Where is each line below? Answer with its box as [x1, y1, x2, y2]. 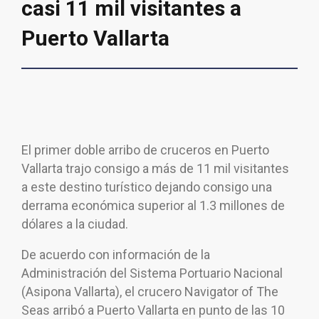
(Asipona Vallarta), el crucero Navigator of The [21, 284, 278, 300]
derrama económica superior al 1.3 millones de [21, 198, 285, 214]
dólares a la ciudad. [21, 216, 128, 232]
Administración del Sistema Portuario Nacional [21, 266, 283, 281]
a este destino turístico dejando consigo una [21, 179, 272, 195]
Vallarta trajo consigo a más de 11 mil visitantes [21, 161, 289, 177]
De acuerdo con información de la [21, 247, 210, 263]
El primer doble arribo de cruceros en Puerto [21, 142, 269, 158]
